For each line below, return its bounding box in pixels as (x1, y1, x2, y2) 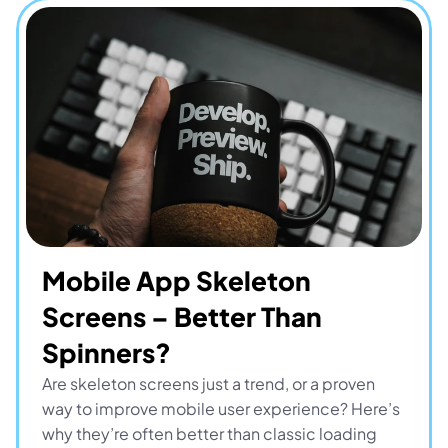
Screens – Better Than (42, 300, 322, 333)
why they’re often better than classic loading (42, 423, 377, 444)
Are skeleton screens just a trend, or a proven (42, 373, 375, 394)
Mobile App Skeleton (42, 264, 311, 297)
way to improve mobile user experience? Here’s (42, 398, 400, 419)
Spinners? (42, 336, 171, 369)
